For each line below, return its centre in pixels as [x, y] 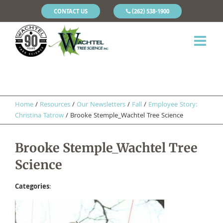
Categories [32, 187]
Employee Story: [173, 105]
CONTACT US [71, 12]
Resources [55, 105]
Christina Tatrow [39, 116]
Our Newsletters [101, 105]
